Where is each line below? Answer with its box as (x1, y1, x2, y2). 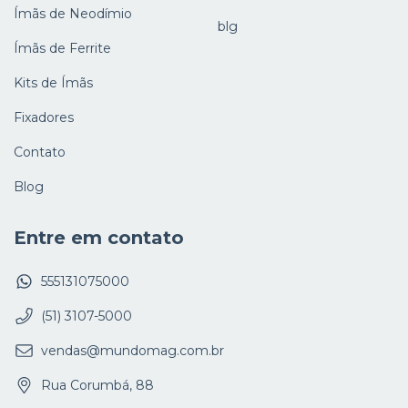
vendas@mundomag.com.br (41, 342, 224, 359)
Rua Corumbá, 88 (41, 376, 154, 393)
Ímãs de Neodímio (14, 5, 132, 23)
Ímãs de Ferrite (14, 40, 111, 57)
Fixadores (14, 109, 74, 127)
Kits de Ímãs (14, 75, 93, 92)
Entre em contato (14, 227, 184, 250)
